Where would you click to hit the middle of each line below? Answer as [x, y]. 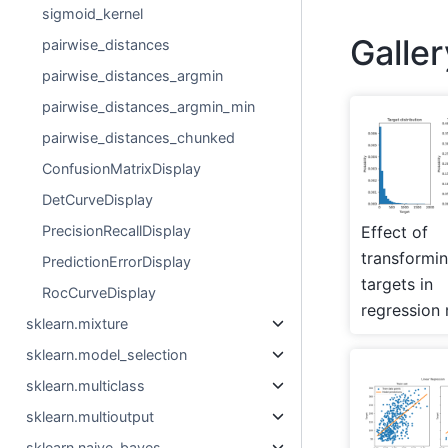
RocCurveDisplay [99, 292]
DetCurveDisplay [98, 199]
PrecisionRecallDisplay [117, 230]
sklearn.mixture [77, 323]
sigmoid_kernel [93, 13]
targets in [397, 283]
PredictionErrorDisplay [117, 261]
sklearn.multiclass [86, 385]
